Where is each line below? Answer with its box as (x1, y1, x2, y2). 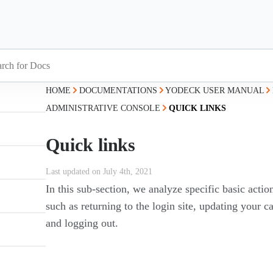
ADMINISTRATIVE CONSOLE (46, 104, 161, 113)
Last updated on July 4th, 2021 (46, 167, 153, 176)
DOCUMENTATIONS (79, 86, 158, 95)
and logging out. (46, 217, 119, 229)
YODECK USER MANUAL (165, 86, 264, 95)
